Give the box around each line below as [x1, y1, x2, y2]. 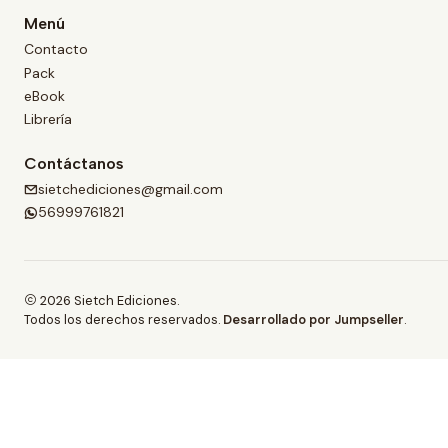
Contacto [24, 40, 88, 59]
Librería [24, 110, 72, 129]
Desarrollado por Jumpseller [223, 311, 404, 329]
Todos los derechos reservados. [24, 311, 223, 329]
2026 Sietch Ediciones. [37, 292, 179, 310]
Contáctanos [24, 153, 124, 173]
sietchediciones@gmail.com [38, 179, 223, 198]
